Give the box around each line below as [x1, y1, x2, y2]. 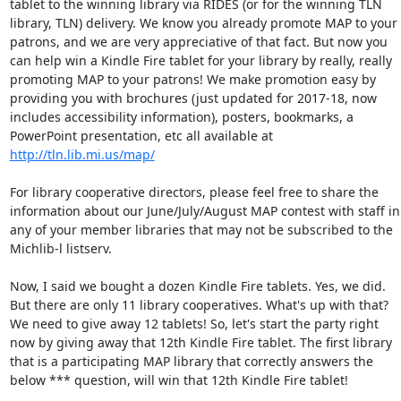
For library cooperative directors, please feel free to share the [9, 183, 379, 200]
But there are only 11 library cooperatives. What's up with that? [9, 296, 388, 313]
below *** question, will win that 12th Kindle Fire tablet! [9, 371, 352, 388]
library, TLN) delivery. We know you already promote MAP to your [9, 14, 397, 31]
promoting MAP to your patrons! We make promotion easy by [9, 71, 376, 88]
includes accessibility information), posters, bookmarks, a [9, 108, 354, 125]
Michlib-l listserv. [9, 240, 115, 257]
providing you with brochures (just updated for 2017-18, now [9, 90, 377, 107]
